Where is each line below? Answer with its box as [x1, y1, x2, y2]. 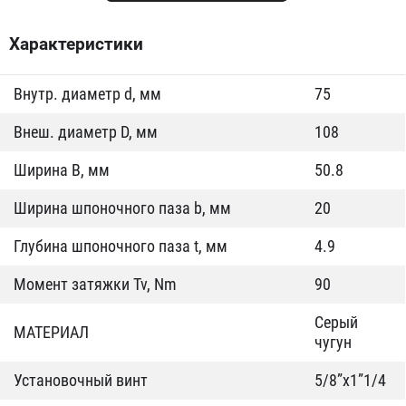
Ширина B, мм [14, 160, 110, 179]
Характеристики [9, 34, 143, 54]
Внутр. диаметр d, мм [14, 84, 161, 103]
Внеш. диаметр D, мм [14, 122, 158, 141]
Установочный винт [14, 371, 148, 390]
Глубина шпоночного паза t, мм [14, 237, 227, 256]
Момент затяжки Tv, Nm [14, 275, 177, 294]
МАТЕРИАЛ [14, 323, 89, 342]
